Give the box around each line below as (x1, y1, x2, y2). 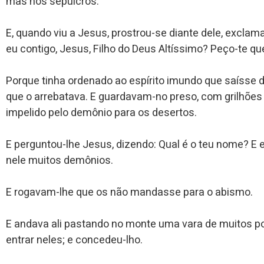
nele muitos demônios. (6, 152, 113, 169)
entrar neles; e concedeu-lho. (6, 232, 143, 248)
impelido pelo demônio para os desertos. (6, 104, 197, 121)
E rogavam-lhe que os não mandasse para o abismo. (6, 184, 253, 200)
